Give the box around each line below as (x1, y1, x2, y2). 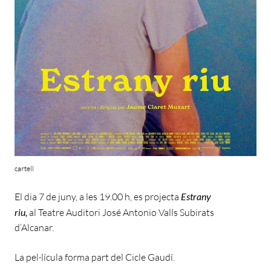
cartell (15, 163, 34, 173)
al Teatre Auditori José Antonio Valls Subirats (29, 206, 214, 218)
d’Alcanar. (15, 221, 56, 233)
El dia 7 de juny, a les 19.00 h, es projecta (15, 190, 181, 203)
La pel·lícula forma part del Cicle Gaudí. (15, 250, 177, 263)
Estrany (181, 190, 211, 202)
